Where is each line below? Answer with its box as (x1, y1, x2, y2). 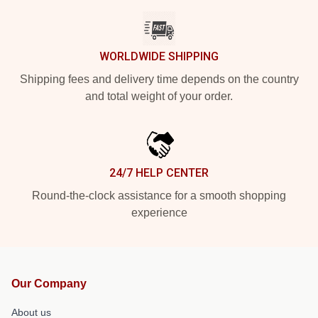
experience (131, 206, 187, 219)
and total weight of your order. (85, 89, 233, 102)
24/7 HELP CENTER (109, 165, 209, 180)
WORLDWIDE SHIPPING (99, 49, 219, 63)
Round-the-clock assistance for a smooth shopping (32, 189, 286, 202)
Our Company (11, 277, 87, 290)
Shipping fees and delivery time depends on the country (19, 72, 299, 85)
